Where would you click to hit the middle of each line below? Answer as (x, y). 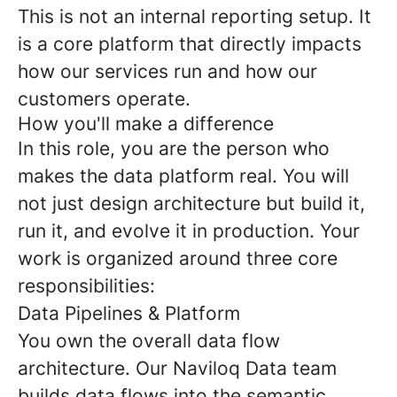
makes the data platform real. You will (183, 176)
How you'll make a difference (146, 124)
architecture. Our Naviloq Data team (177, 368)
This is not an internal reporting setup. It (195, 16)
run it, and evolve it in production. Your (189, 231)
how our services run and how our (167, 71)
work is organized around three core (178, 258)
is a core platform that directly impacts (190, 44)
